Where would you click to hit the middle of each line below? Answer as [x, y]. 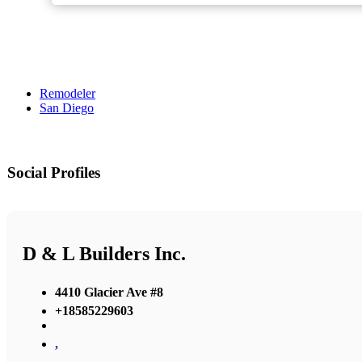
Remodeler [67, 94]
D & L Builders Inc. [104, 254]
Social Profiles [54, 173]
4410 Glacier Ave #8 [109, 292]
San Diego [67, 108]
